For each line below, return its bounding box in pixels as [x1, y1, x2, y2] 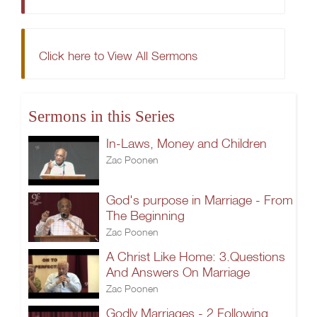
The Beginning [106, 208, 185, 223]
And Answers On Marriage [106, 265, 250, 279]
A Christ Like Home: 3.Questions [106, 249, 285, 264]
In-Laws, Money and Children [106, 136, 267, 151]
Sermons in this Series [28, 108, 175, 125]
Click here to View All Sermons [39, 48, 197, 63]
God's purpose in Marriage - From [106, 192, 293, 207]
